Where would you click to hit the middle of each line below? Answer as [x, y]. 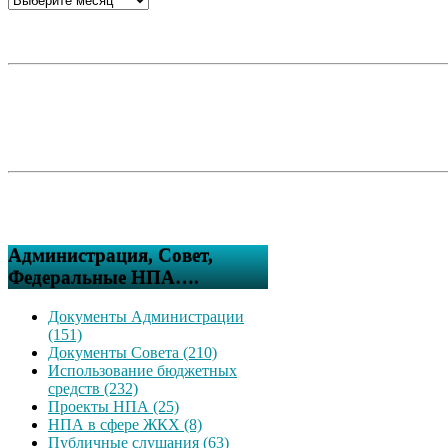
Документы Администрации [146, 316]
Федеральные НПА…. [103, 277]
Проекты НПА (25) [113, 406]
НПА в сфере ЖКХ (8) [125, 424]
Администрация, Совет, [110, 255]
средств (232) [93, 388]
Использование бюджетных [142, 370]
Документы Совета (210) [132, 352]
